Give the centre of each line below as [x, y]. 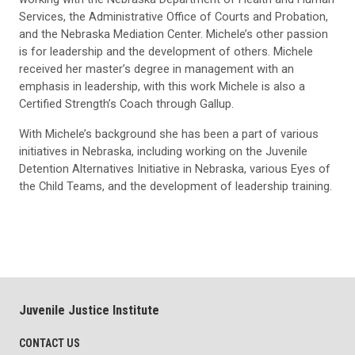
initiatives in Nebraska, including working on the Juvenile [163, 152]
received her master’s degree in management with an [157, 69]
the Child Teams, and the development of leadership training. [176, 187]
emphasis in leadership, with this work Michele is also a [162, 87]
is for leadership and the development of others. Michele [166, 52]
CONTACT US [50, 344]
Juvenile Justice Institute [89, 311]
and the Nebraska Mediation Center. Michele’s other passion [174, 34]
